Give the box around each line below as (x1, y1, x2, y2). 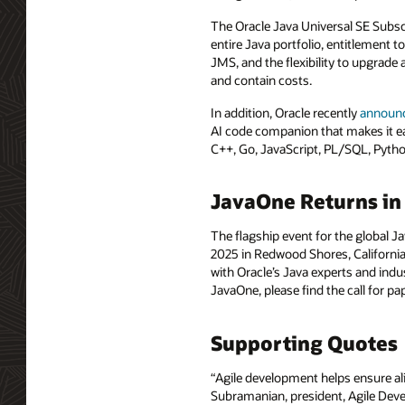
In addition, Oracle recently (211, 103, 360, 121)
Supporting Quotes (211, 330, 398, 356)
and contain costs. (211, 71, 312, 89)
